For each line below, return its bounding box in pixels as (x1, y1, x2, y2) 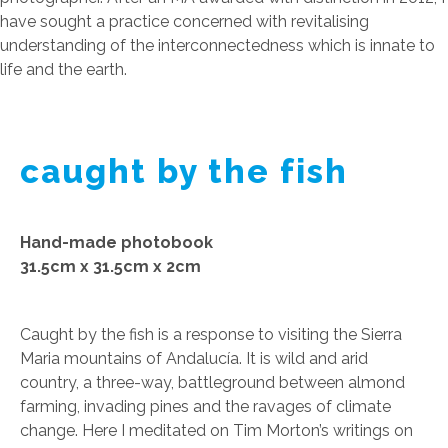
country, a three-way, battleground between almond (20, 372, 405, 392)
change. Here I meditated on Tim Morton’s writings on (20, 420, 413, 440)
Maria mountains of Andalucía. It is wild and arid (20, 348, 368, 368)
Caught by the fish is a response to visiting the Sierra (20, 324, 402, 344)
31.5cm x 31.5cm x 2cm (20, 256, 201, 276)
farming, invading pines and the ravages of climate (20, 396, 391, 416)
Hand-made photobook (20, 232, 213, 252)
